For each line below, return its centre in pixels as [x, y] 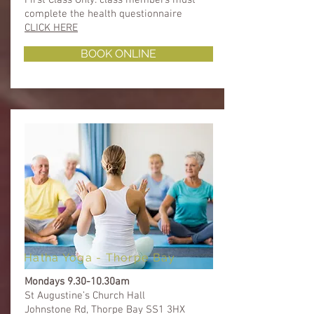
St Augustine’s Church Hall [85, 295]
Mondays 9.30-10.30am [77, 281]
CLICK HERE [51, 28]
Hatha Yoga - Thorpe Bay [100, 257]
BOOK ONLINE [118, 53]
